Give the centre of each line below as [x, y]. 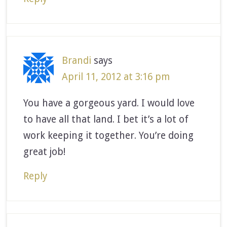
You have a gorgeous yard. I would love [109, 103]
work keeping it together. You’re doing [109, 135]
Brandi [77, 60]
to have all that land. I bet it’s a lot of [106, 119]
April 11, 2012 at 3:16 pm [116, 77]
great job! [45, 152]
